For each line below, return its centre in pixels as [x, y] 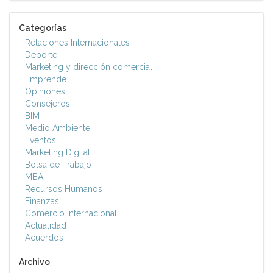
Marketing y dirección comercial [89, 67]
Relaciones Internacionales [77, 43]
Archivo [34, 262]
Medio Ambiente [58, 128]
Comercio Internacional [71, 214]
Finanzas [42, 201]
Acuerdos [44, 238]
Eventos [41, 140]
